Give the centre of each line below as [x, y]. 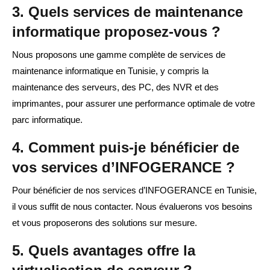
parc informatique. [47, 120]
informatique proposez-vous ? [116, 32]
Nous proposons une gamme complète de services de [119, 55]
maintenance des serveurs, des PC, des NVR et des [115, 87]
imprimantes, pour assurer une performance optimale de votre [133, 104]
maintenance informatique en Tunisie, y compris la [110, 71]
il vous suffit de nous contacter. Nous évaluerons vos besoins [132, 207]
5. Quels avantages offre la [104, 251]
